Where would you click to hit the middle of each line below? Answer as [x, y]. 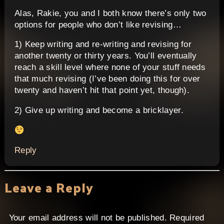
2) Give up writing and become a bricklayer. [99, 110]
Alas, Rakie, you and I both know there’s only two [110, 13]
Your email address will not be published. [88, 218]
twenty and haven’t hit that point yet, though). [102, 90]
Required [187, 218]
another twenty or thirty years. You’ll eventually [105, 56]
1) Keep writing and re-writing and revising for [103, 44]
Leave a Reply [49, 187]
